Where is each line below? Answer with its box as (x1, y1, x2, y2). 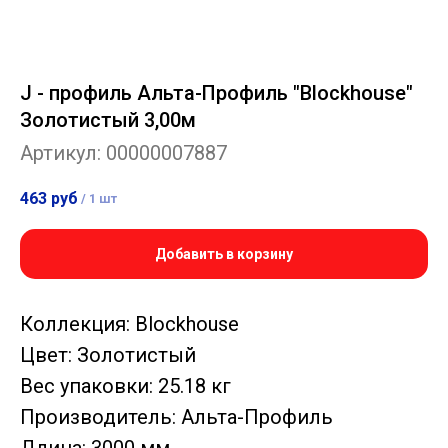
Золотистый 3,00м (20, 108, 196, 132)
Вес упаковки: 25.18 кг (20, 374, 231, 399)
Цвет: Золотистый (20, 343, 196, 368)
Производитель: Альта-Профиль (20, 405, 333, 430)
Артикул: (20, 141, 106, 165)
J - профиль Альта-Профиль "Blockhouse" (20, 81, 413, 105)
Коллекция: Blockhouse (20, 312, 239, 337)
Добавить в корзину (155, 246, 293, 263)
